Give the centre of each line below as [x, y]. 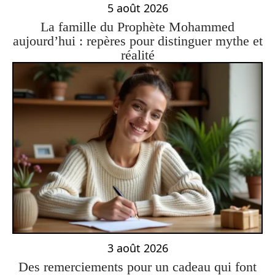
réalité [137, 55]
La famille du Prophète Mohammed [137, 27]
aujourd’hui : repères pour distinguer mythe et [137, 41]
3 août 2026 [137, 248]
